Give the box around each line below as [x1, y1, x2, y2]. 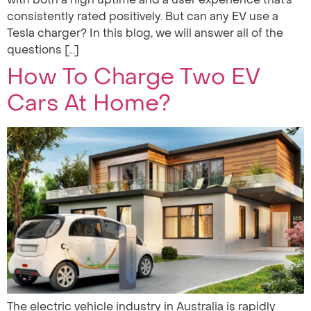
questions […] [7, 42, 79, 58]
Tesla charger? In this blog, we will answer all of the [7, 25, 283, 41]
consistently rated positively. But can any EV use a [7, 8, 278, 24]
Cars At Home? [7, 87, 171, 119]
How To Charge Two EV [7, 60, 260, 92]
